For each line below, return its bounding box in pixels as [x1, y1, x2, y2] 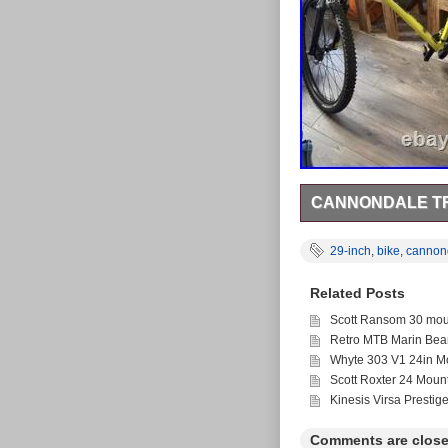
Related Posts [310, 285, 405, 301]
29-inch [330, 244, 371, 258]
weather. [306, 238, 360, 254]
